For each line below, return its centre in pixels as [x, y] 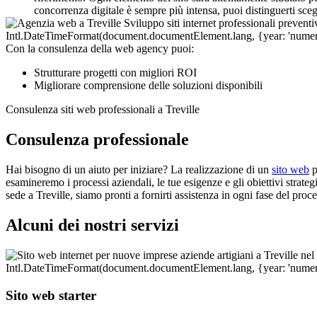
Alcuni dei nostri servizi [92, 225]
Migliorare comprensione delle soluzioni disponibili [148, 86]
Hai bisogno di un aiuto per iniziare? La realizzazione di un [139, 170]
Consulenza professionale [97, 140]
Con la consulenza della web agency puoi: [100, 49]
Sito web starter [51, 295]
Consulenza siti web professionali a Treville [103, 110]
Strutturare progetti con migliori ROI [115, 73]
